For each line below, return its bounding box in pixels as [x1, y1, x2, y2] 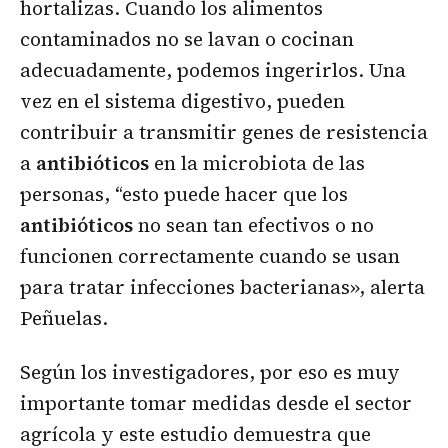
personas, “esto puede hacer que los [20, 181, 348, 208]
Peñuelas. [20, 305, 108, 332]
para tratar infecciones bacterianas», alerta [20, 274, 425, 301]
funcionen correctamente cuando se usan [20, 243, 400, 270]
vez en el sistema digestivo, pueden [20, 88, 345, 115]
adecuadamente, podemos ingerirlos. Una [20, 57, 406, 84]
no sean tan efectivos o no [133, 212, 374, 239]
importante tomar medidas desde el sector [20, 390, 412, 417]
